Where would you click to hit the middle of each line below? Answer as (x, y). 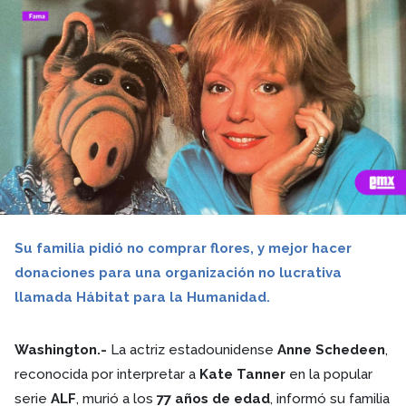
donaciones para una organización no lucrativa (178, 273)
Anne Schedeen (331, 350)
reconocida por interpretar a (107, 374)
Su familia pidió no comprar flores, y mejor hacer (183, 248)
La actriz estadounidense (192, 350)
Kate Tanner (242, 374)
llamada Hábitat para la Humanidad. (142, 297)
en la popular (329, 374)
